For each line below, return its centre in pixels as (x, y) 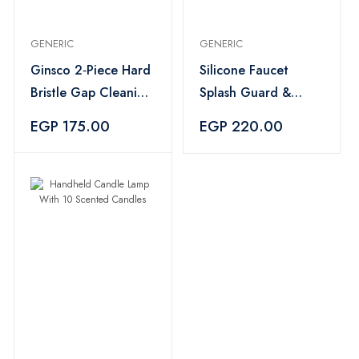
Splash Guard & (245, 93)
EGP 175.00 (70, 127)
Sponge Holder (244, 137)
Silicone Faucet (244, 70)
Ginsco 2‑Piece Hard (91, 70)
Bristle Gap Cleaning (91, 93)
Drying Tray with (247, 115)
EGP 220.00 (241, 127)
